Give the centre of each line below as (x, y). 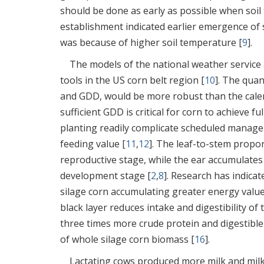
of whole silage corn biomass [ (127, 240)
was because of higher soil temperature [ (151, 43)
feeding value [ (93, 144)
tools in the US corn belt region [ (132, 80)
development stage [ (105, 176)
